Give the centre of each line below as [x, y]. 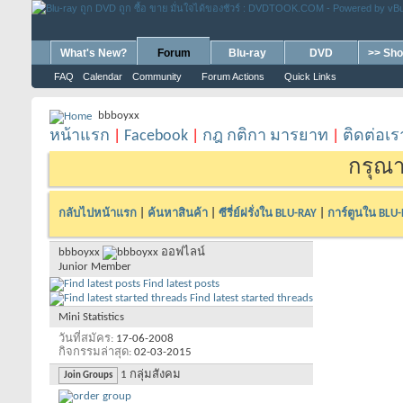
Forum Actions [233, 76]
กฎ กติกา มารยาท [265, 136]
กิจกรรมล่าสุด [94, 352]
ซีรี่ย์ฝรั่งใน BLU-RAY [268, 213]
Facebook [156, 136]
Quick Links [310, 76]
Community [157, 76]
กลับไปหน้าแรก [98, 213]
